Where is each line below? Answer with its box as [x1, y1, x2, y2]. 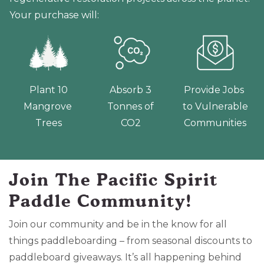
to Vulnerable [182, 100, 248, 112]
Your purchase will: [9, 9, 99, 21]
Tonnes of [107, 100, 157, 112]
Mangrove [23, 100, 74, 112]
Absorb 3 [110, 84, 154, 95]
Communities [184, 117, 247, 128]
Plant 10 [29, 84, 68, 95]
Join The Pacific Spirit [9, 169, 218, 190]
